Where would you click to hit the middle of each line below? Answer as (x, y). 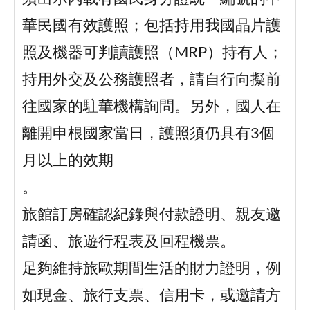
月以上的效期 (67, 161)
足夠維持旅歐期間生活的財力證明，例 (151, 269)
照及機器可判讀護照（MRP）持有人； (152, 53)
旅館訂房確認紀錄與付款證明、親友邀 (151, 215)
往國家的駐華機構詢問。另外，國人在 (151, 107)
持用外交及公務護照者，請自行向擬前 (151, 80)
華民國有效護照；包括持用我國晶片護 (151, 26)
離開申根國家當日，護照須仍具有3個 (148, 134)
